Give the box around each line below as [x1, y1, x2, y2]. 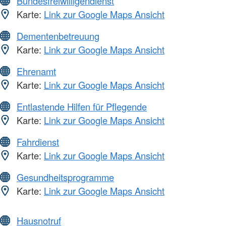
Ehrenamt [17, 65, 56, 78]
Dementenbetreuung [17, 29, 99, 43]
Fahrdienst [17, 135, 59, 149]
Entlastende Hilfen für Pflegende [17, 100, 147, 114]
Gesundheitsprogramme [17, 171, 114, 184]
